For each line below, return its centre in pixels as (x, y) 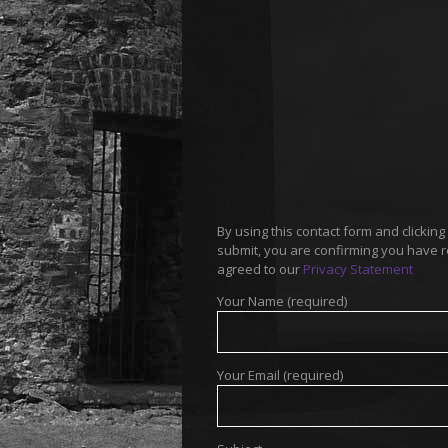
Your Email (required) (280, 375)
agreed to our (260, 269)
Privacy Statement (358, 269)
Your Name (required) (282, 301)
